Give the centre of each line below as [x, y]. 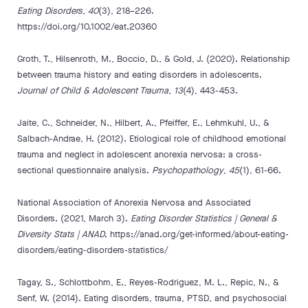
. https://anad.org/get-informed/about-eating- [197, 234]
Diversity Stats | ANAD [61, 234]
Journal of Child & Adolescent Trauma [93, 90]
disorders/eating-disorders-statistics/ [93, 250]
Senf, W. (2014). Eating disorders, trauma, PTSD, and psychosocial [152, 298]
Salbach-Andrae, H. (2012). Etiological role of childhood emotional [152, 139]
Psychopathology [188, 170]
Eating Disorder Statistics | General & [204, 218]
